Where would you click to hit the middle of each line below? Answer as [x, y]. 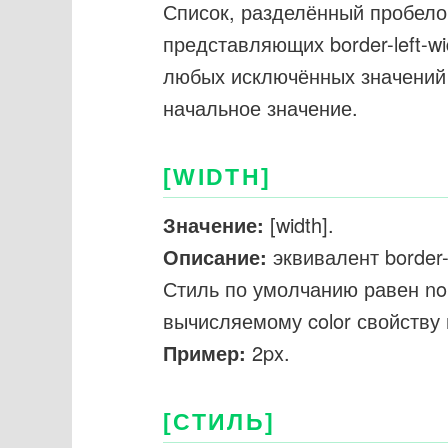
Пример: [205, 353]
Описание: [215, 257]
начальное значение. [261, 108]
